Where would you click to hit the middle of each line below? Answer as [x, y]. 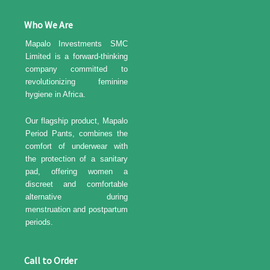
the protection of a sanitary [77, 159]
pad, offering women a [77, 172]
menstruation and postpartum [77, 210]
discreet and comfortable [77, 184]
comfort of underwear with [77, 146]
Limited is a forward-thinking [77, 57]
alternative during [77, 197]
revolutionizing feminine [77, 82]
